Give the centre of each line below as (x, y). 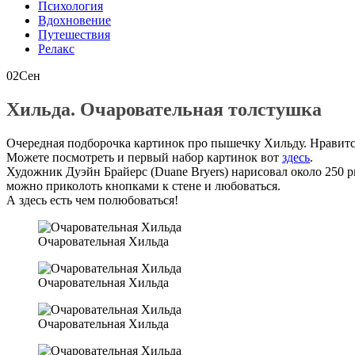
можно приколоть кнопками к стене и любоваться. (143, 185)
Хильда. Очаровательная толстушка (164, 109)
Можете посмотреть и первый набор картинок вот (144, 157)
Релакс (56, 48)
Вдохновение (74, 20)
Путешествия (74, 34)
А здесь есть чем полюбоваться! (92, 200)
